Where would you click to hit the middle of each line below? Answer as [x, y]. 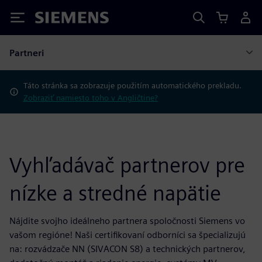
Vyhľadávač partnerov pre [127, 165]
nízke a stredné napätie [115, 193]
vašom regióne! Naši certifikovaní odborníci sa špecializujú [127, 235]
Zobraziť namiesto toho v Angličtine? [90, 98]
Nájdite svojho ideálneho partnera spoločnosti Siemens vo [127, 221]
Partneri [27, 53]
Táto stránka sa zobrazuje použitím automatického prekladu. [132, 85]
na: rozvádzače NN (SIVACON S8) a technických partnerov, [127, 249]
